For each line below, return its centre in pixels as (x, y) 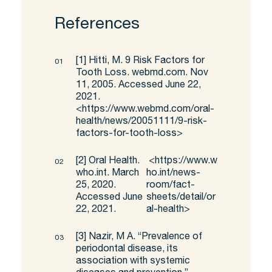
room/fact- (170, 186)
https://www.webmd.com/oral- (148, 110)
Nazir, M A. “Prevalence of (144, 238)
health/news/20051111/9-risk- (141, 122)
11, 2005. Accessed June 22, (138, 86)
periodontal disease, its (127, 250)
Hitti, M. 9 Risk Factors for (145, 62)
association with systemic (133, 262)
